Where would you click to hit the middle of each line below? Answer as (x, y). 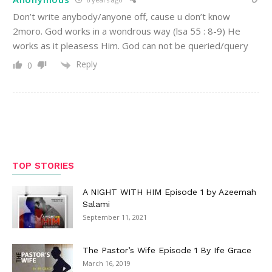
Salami (96, 204)
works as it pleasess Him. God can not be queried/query (131, 46)
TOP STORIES (43, 165)
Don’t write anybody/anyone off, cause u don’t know (121, 17)
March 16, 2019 (107, 263)
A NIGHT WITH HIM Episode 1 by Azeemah (169, 192)
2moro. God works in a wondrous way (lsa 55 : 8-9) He (127, 31)
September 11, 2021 (115, 217)
